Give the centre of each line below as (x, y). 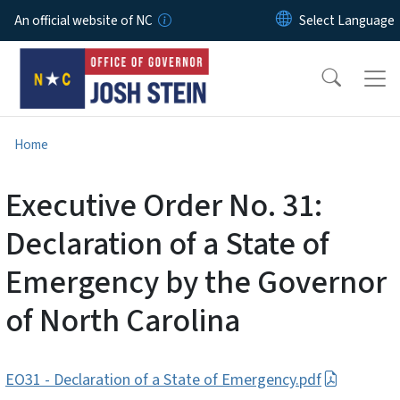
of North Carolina (123, 321)
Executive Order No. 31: (164, 205)
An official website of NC (83, 21)
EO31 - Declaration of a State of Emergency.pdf (163, 379)
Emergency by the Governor (196, 282)
